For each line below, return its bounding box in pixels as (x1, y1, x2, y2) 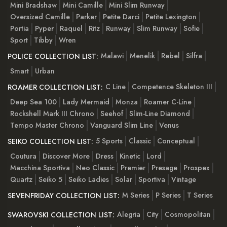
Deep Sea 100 (10, 97, 57, 107)
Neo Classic (76, 163, 115, 173)
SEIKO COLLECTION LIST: (8, 136, 93, 147)
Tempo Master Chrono (10, 120, 84, 131)
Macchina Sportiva (10, 163, 70, 173)
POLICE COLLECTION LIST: (8, 51, 98, 62)
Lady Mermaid (63, 97, 109, 107)
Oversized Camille (10, 12, 70, 22)
